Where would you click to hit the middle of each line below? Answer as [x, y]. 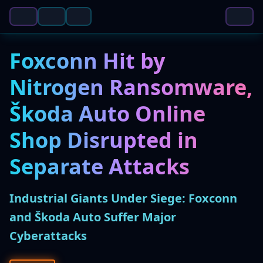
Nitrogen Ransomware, [131, 87]
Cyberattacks [48, 236]
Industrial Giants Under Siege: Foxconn [123, 198]
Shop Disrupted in [104, 140]
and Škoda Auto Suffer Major [93, 217]
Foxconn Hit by [87, 61]
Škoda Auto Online [107, 114]
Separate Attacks [100, 166]
